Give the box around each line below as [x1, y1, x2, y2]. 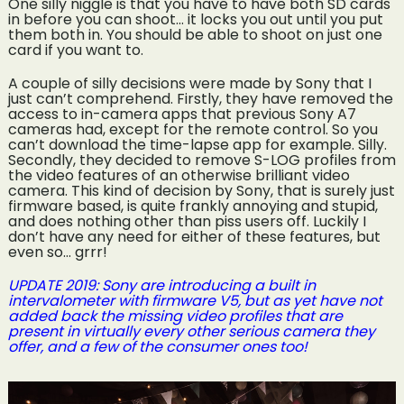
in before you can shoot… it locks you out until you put [7, 8, 383, 30]
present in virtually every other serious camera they [7, 320, 375, 342]
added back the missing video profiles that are [7, 305, 343, 326]
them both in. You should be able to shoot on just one [7, 23, 382, 45]
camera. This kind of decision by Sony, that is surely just [7, 179, 395, 201]
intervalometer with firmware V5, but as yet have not [7, 289, 382, 311]
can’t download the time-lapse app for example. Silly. [7, 133, 387, 155]
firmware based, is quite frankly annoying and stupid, [7, 195, 378, 216]
